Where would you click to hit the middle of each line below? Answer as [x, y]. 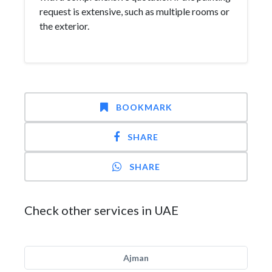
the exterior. [64, 26]
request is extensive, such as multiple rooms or [134, 11]
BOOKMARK [144, 107]
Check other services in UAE [101, 210]
